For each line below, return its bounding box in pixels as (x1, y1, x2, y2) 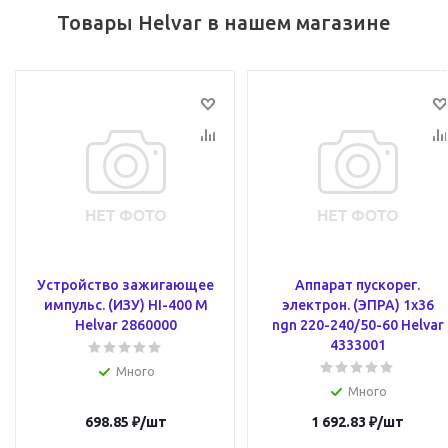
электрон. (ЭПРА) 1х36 (281, 297, 434, 313)
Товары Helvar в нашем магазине (57, 11, 391, 34)
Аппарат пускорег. (295, 277, 420, 293)
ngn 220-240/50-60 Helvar (271, 317, 444, 333)
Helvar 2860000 (74, 317, 177, 333)
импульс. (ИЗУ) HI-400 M (43, 297, 208, 313)
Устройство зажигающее (37, 277, 214, 293)
